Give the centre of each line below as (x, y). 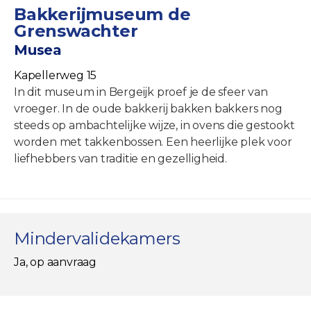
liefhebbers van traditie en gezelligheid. (120, 158)
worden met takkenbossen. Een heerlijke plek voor (153, 142)
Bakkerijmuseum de (102, 14)
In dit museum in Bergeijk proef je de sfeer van (141, 92)
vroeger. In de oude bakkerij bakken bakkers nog (148, 108)
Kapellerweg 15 (56, 75)
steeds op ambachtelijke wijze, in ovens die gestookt (154, 125)
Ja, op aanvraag (55, 262)
